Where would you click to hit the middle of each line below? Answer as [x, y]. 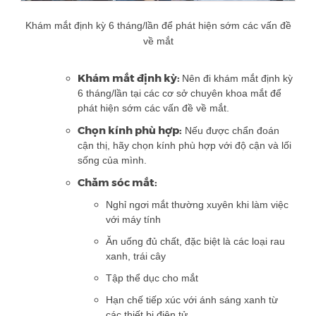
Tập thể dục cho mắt [152, 278]
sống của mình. [112, 160]
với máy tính [133, 219]
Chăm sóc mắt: [117, 183]
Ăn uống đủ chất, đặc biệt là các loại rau [195, 241]
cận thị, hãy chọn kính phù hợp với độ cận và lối [184, 145]
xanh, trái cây [136, 256]
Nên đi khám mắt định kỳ [237, 78]
